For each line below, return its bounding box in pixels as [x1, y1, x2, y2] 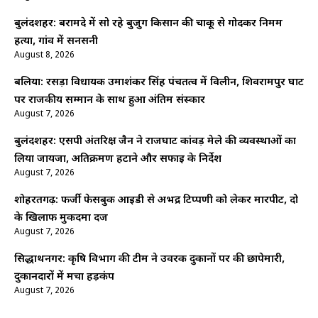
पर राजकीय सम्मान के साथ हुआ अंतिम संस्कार [14, 93, 205, 107]
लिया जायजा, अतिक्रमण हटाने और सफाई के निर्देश [14, 152, 221, 166]
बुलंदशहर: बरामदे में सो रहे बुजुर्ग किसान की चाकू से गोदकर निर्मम [14, 16, 283, 31]
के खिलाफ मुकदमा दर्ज [14, 211, 108, 225]
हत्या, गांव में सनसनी [14, 34, 98, 48]
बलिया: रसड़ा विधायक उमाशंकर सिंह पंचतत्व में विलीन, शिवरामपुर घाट [14, 75, 304, 89]
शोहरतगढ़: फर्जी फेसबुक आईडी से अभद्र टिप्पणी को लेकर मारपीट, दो [14, 193, 298, 207]
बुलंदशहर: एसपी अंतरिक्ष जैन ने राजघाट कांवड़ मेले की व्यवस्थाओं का [14, 134, 296, 148]
